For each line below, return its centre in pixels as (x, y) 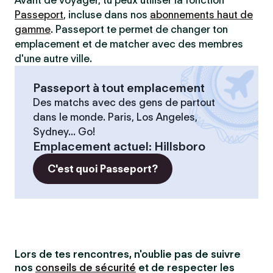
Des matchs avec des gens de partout (124, 102)
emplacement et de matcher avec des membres (129, 44)
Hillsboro (180, 146)
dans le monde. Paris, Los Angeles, (115, 117)
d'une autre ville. (53, 58)
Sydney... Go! (64, 132)
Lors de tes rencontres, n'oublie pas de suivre (128, 254)
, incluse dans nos (107, 15)
